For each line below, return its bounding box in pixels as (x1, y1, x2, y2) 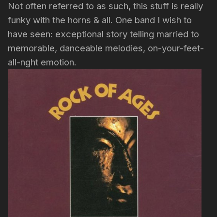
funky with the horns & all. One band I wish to (8, 14, 192, 26)
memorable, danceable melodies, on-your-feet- (8, 42, 204, 54)
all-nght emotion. (8, 56, 79, 68)
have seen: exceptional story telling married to (8, 28, 199, 40)
